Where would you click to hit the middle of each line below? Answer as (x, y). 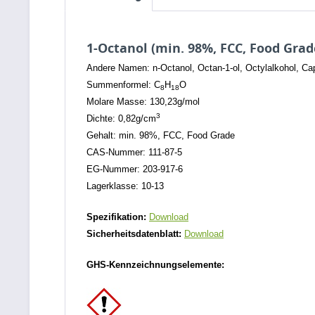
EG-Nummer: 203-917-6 (135, 169)
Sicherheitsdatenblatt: (135, 234)
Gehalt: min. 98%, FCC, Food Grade (161, 135)
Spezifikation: (118, 217)
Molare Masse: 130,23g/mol (143, 102)
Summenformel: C (123, 85)
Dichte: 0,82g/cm (121, 118)
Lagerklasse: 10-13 (125, 186)
